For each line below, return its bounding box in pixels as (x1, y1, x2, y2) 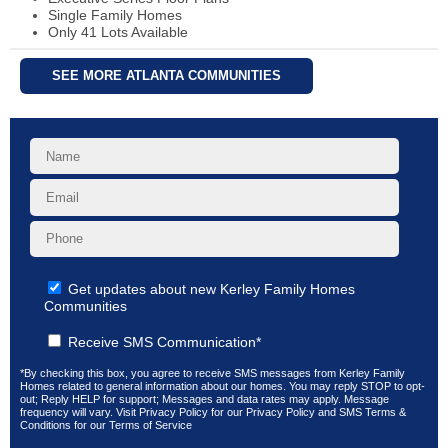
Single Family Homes (48, 6, 183, 23)
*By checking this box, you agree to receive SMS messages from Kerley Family (20, 366, 405, 379)
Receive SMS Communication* (68, 333, 262, 350)
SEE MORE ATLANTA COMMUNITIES (52, 68, 281, 84)
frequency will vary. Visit (20, 405, 139, 418)
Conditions (20, 418, 71, 431)
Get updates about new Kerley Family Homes (68, 280, 356, 297)
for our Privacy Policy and (208, 405, 339, 418)
